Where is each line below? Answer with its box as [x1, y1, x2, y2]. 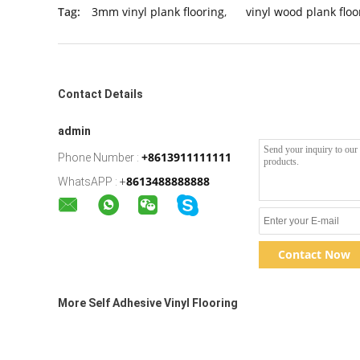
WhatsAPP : [58, 175, 117, 188]
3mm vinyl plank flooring [92, 4, 224, 19]
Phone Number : [58, 151, 139, 164]
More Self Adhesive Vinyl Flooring [58, 297, 238, 309]
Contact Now [277, 247, 350, 262]
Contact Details [58, 88, 143, 100]
